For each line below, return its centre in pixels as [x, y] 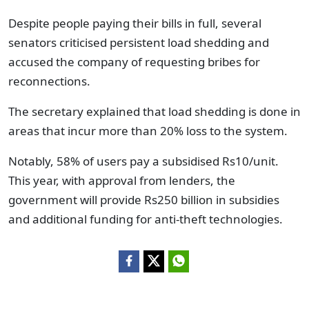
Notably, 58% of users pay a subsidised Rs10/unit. [143, 161]
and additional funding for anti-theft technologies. [146, 219]
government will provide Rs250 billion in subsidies [144, 200]
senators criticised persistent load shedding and [139, 42]
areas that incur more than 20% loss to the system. [149, 131]
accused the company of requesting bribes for [134, 62]
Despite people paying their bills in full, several [135, 23]
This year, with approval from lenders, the [122, 180]
